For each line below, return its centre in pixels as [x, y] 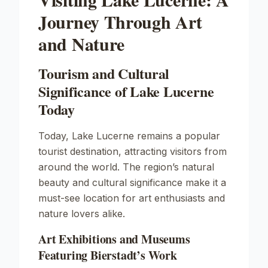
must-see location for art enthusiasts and [132, 198]
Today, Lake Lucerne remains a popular [129, 136]
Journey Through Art [120, 22]
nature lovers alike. [82, 214]
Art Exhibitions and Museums [114, 239]
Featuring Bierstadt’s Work [108, 255]
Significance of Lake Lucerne [126, 91]
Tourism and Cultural [104, 73]
